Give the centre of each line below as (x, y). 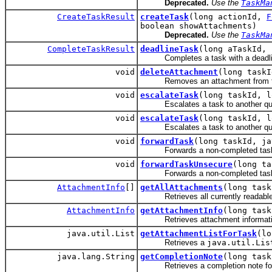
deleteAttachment (179, 72)
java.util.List (98, 234)
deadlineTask (169, 49)
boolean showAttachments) (199, 26)
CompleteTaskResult (91, 49)
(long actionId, (228, 17)
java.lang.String (93, 257)
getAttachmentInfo (182, 211)
